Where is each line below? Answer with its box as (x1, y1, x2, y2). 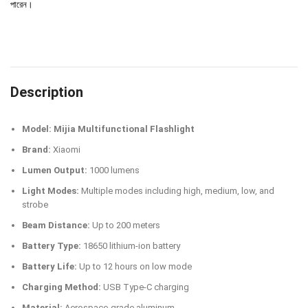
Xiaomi (53, 144, 80, 155)
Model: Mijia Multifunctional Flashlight (22, 124, 195, 135)
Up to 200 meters (90, 220, 160, 231)
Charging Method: (22, 282, 101, 293)
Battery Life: (22, 261, 77, 272)
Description (10, 84, 83, 101)
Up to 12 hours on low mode (77, 261, 192, 272)
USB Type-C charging (101, 282, 189, 293)
